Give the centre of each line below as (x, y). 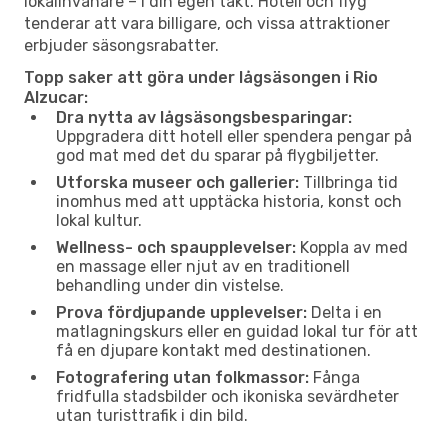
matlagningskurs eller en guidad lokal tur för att (237, 331)
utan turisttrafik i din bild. (152, 415)
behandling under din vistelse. (170, 285)
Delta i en (344, 312)
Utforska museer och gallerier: (177, 182)
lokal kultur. (99, 220)
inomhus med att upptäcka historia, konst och (229, 201)
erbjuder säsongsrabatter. (121, 45)
